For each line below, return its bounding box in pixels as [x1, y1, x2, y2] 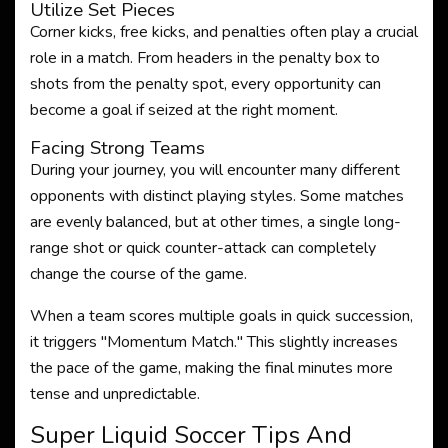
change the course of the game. [30, 263, 247, 285]
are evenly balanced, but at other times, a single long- [30, 211, 401, 233]
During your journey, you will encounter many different [30, 159, 400, 181]
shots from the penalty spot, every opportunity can [30, 73, 381, 95]
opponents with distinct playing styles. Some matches [30, 185, 404, 207]
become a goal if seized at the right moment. [30, 99, 338, 121]
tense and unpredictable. [30, 383, 200, 405]
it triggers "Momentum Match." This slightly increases [30, 331, 398, 353]
